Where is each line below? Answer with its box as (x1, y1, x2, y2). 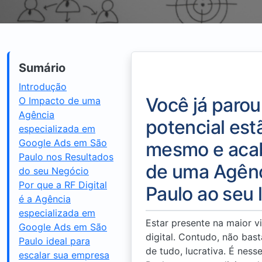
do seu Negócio (19, 165, 89, 177)
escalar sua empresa (19, 249, 109, 261)
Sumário (19, 61, 65, 75)
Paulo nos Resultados (19, 151, 113, 163)
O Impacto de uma (19, 95, 101, 106)
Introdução (19, 81, 67, 92)
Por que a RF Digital (19, 179, 107, 191)
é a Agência (19, 193, 71, 205)
